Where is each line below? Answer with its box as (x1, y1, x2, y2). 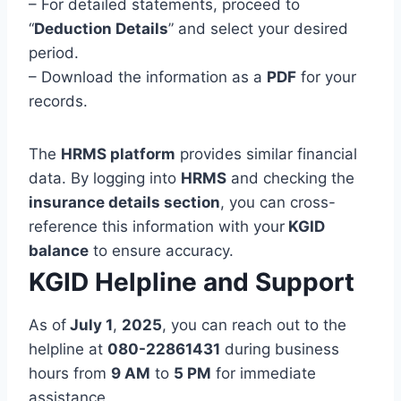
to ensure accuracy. (89, 241, 234, 260)
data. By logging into (29, 168, 181, 187)
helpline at (29, 339, 107, 358)
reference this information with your (29, 217, 285, 235)
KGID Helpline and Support (29, 266, 354, 297)
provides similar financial (175, 144, 357, 163)
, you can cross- (220, 192, 336, 211)
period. (29, 43, 79, 62)
